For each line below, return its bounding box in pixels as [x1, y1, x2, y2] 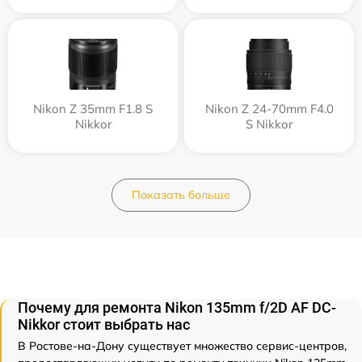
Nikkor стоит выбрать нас [18, 316, 190, 333]
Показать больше [132, 187, 230, 202]
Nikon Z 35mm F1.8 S [33, 101, 153, 116]
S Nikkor [246, 116, 293, 132]
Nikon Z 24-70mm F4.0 [204, 101, 334, 116]
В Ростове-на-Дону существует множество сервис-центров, [18, 339, 347, 353]
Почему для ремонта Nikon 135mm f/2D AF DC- [18, 299, 336, 316]
